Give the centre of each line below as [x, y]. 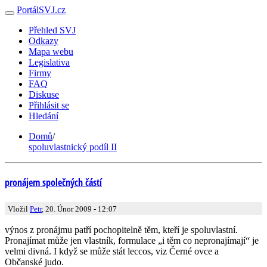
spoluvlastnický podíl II [73, 147]
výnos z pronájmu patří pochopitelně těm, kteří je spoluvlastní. [121, 229]
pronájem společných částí [53, 183]
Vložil [19, 209]
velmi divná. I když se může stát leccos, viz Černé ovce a [112, 251]
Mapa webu [51, 52]
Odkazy [44, 41]
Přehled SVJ [52, 30]
